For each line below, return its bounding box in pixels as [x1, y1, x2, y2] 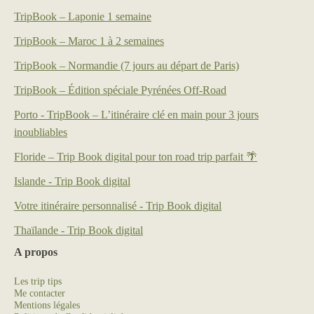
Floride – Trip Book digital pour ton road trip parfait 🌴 [14, 151, 257, 163]
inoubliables [14, 126, 67, 139]
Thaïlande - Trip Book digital [14, 224, 143, 237]
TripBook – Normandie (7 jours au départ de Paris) [14, 60, 239, 72]
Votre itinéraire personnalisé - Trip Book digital [14, 200, 221, 212]
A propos [14, 246, 57, 259]
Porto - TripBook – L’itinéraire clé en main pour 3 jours [14, 109, 259, 121]
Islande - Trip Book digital [14, 175, 130, 188]
